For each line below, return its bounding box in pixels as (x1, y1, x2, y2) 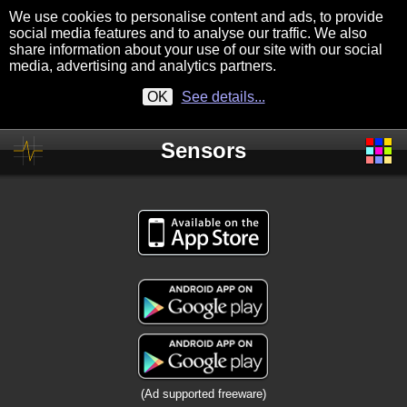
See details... (181, 89, 265, 104)
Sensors (161, 138, 246, 163)
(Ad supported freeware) (141, 387, 266, 401)
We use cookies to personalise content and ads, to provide (9, 9, 383, 25)
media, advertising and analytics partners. (9, 58, 283, 74)
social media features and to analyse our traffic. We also (9, 25, 367, 41)
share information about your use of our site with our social (9, 42, 382, 57)
